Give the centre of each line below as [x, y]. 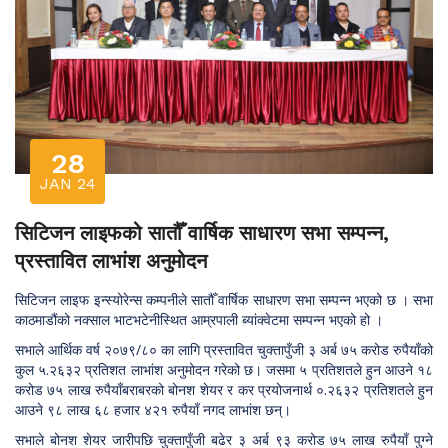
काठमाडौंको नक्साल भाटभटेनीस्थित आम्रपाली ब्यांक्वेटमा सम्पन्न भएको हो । [199, 319]
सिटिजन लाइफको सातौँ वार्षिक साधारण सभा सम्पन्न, [202, 232]
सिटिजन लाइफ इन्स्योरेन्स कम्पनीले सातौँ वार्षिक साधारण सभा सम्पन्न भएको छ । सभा [224, 299]
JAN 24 [67, 183]
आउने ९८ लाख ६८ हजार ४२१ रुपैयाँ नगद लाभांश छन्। [153, 409]
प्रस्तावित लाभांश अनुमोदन [111, 260]
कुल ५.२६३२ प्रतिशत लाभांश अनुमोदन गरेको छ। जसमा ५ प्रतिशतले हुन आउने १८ [224, 369]
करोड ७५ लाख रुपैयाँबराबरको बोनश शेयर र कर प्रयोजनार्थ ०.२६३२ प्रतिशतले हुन [224, 389]
